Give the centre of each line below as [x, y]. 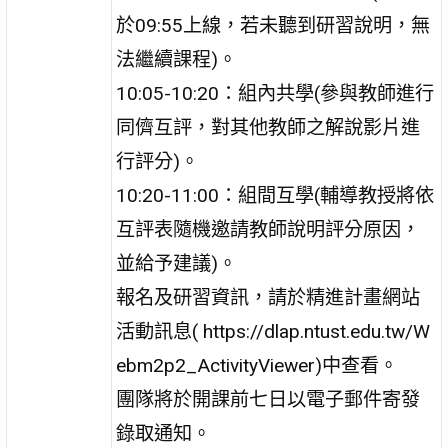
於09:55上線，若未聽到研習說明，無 [273, 25]
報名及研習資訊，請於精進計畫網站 [268, 297]
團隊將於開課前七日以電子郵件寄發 [268, 399]
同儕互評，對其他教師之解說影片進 [268, 127]
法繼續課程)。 [177, 59]
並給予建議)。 [177, 263]
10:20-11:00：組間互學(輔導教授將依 [275, 195]
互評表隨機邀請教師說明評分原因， [268, 229]
